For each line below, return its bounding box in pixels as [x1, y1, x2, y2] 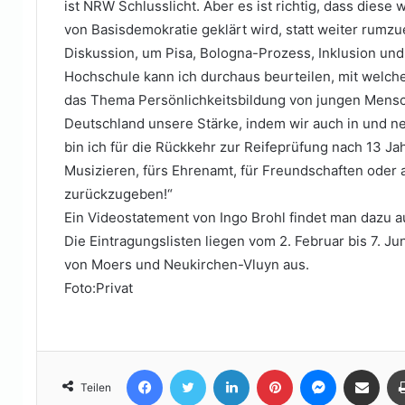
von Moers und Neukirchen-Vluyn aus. [64, 255, 309, 273]
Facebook [162, 361, 217, 376]
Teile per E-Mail [379, 361, 401, 376]
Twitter [205, 361, 245, 376]
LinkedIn [249, 361, 296, 376]
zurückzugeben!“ [64, 184, 173, 202]
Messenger [335, 361, 400, 376]
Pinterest [292, 361, 344, 376]
